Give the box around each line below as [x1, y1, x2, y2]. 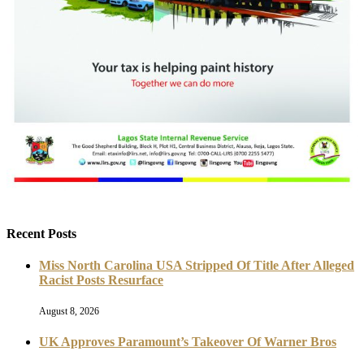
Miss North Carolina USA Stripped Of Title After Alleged [39, 258, 354, 273]
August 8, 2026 [39, 305, 99, 317]
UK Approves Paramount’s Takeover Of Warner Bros [39, 334, 336, 349]
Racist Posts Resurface [39, 273, 163, 288]
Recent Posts [6, 227, 76, 241]
